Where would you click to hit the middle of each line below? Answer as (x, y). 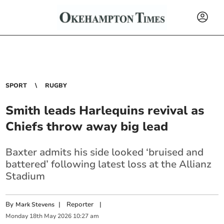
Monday (17, 216)
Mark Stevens (35, 204)
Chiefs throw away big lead (87, 126)
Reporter (80, 204)
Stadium (25, 176)
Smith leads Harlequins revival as (105, 110)
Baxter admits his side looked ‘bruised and (105, 152)
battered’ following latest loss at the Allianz (109, 164)
